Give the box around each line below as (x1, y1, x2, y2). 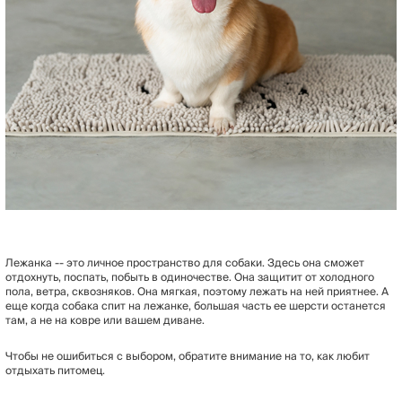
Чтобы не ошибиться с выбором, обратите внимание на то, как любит (5, 346, 370, 366)
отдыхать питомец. (5, 361, 105, 380)
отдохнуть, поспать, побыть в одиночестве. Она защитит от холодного (5, 267, 374, 287)
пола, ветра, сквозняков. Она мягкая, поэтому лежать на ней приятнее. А (5, 282, 389, 301)
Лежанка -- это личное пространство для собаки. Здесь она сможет (5, 253, 364, 273)
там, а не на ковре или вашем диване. (5, 310, 205, 330)
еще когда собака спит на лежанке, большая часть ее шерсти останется (5, 296, 386, 316)
